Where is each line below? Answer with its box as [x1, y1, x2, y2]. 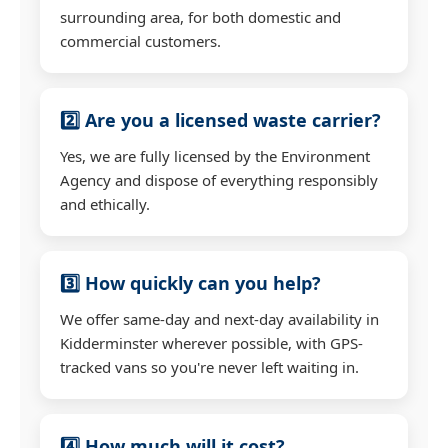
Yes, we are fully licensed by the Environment [60, 145, 370, 166]
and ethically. [60, 193, 150, 214]
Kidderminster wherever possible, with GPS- [60, 332, 363, 353]
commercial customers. [60, 30, 221, 51]
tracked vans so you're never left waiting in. [60, 356, 359, 377]
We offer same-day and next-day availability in [60, 308, 379, 329]
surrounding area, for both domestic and [60, 6, 341, 27]
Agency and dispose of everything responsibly [60, 169, 378, 190]
